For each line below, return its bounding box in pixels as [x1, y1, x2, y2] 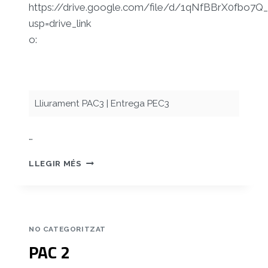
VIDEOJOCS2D [81, 168, 144, 178]
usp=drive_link [29, 17, 92, 30]
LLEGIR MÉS [29, 159, 82, 169]
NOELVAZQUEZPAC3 [81, 156, 169, 166]
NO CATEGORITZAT [29, 225, 106, 234]
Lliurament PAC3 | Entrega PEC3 [35, 98, 169, 109]
